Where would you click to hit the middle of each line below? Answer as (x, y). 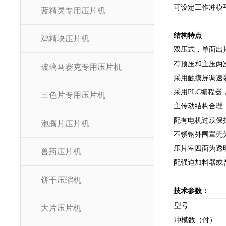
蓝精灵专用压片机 (73, 10)
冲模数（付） (195, 220)
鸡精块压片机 (65, 39)
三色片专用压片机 (73, 95)
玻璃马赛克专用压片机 (81, 67)
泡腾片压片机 (65, 123)
